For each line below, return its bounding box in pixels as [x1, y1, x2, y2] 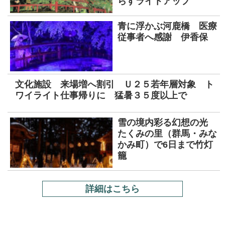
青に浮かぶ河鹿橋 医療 [118, 21, 217, 32]
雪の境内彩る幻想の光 [118, 118, 217, 128]
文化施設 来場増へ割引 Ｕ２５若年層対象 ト [15, 79, 214, 90]
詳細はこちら [85, 184, 140, 194]
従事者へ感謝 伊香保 [118, 32, 208, 43]
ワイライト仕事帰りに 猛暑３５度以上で [15, 90, 187, 101]
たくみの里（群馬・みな [118, 129, 217, 139]
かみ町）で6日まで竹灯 [118, 140, 213, 150]
